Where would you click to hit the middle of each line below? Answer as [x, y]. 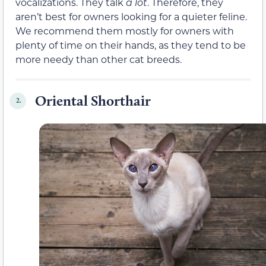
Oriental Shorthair [91, 100]
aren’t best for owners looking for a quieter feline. [131, 16]
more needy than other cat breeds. [99, 59]
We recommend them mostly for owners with [125, 30]
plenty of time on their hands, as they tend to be [131, 45]
